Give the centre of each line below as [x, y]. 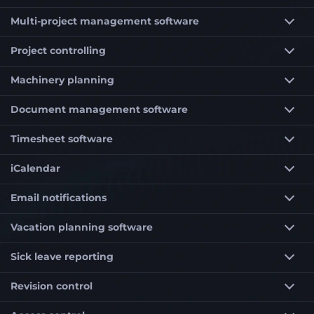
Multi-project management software [105, 21]
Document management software [99, 109]
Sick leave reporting [62, 256]
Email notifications [59, 197]
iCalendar [35, 168]
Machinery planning [62, 80]
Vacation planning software [82, 227]
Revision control [52, 286]
